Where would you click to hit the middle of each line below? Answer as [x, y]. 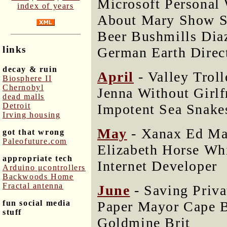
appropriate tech [38, 158]
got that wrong [34, 132]
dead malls [24, 96]
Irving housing [32, 115]
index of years [46, 6]
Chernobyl [23, 87]
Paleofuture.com [35, 141]
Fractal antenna [33, 185]
